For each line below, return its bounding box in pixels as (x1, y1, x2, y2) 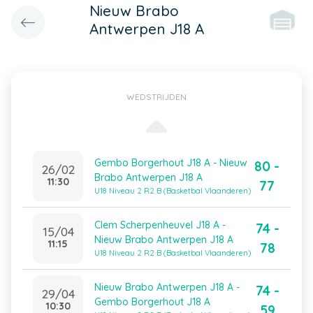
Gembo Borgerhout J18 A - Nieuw (94, 156, 247, 169)
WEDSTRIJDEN (126, 92, 187, 102)
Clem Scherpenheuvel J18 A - (94, 219, 226, 231)
